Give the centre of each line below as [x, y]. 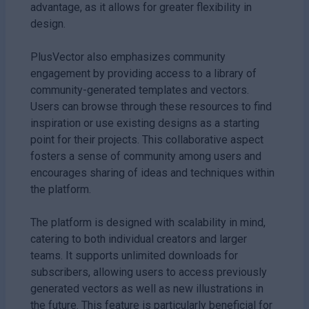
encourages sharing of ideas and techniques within [152, 172]
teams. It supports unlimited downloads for [134, 255]
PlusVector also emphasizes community [128, 57]
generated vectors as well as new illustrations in [147, 288]
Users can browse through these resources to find [151, 106]
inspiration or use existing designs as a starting [145, 123]
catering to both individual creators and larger [139, 239]
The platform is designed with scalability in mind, [148, 222]
